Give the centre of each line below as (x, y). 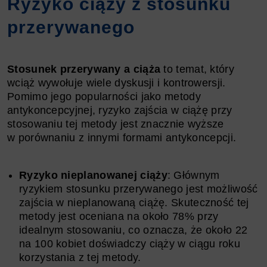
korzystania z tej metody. (80, 257)
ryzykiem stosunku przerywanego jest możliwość (139, 189)
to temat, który (197, 69)
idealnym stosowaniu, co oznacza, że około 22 (133, 230)
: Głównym (193, 175)
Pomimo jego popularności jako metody (104, 96)
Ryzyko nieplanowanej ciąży (93, 175)
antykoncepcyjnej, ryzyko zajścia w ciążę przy (120, 110)
